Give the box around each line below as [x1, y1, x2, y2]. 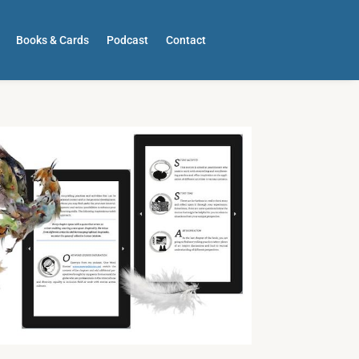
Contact [166, 34, 207, 46]
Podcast [107, 34, 149, 46]
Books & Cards [16, 34, 90, 46]
